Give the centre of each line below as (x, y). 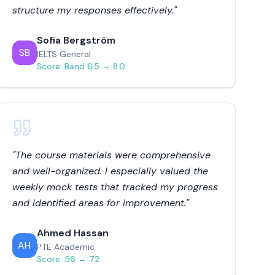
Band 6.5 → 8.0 (95, 66)
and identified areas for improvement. (99, 203)
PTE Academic (65, 247)
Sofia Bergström (76, 40)
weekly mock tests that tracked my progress (115, 187)
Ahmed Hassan (72, 233)
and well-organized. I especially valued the (110, 171)
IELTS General (64, 54)
